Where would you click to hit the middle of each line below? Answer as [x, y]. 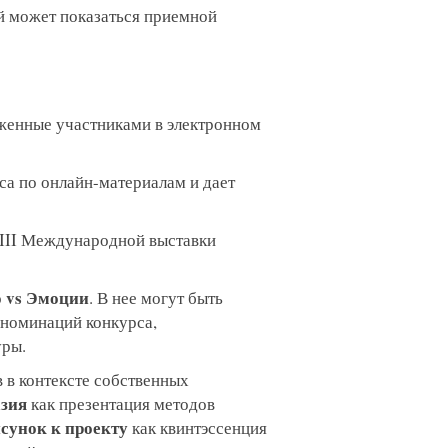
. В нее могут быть [155, 297]
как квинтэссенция [197, 427]
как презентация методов [120, 403]
